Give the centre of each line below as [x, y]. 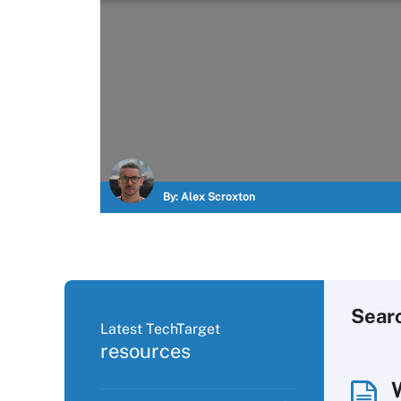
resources [145, 351]
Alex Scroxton [218, 197]
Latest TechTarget [160, 329]
